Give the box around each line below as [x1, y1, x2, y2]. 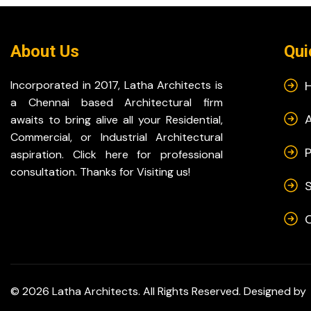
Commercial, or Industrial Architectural [10, 130, 223, 145]
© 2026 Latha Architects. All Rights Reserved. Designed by [10, 284, 309, 299]
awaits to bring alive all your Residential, [10, 112, 223, 128]
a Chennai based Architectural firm [10, 95, 223, 110]
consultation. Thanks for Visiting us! [10, 165, 190, 180]
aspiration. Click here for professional [10, 147, 223, 162]
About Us [10, 42, 79, 62]
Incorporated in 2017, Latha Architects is [10, 78, 223, 93]
